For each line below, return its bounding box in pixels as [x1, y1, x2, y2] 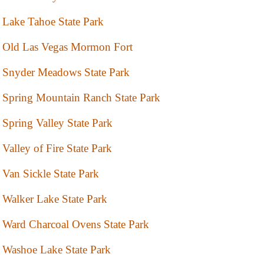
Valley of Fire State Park [2, 142, 112, 155]
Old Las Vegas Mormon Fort [2, 41, 133, 54]
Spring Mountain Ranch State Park [2, 91, 160, 104]
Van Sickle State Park [2, 167, 99, 180]
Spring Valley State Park [2, 117, 113, 130]
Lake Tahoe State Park [2, 15, 104, 28]
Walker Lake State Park [2, 193, 107, 206]
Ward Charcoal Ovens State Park [2, 218, 149, 231]
